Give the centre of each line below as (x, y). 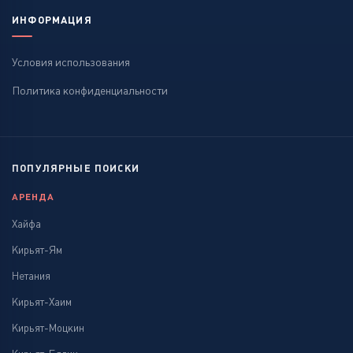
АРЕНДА (33, 197)
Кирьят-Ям (37, 250)
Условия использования (71, 62)
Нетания (31, 276)
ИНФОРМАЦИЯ (52, 20)
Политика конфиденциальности (90, 91)
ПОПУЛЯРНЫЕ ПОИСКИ (76, 168)
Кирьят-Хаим (42, 302)
